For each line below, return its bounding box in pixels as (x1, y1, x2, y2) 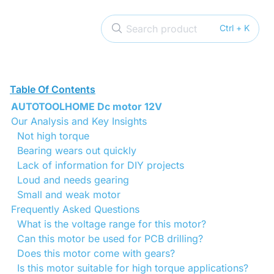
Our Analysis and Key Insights (11, 115, 147, 127)
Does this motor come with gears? (17, 247, 175, 259)
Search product (125, 23, 197, 35)
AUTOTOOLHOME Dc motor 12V (11, 100, 162, 113)
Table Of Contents (10, 83, 95, 95)
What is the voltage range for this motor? (17, 218, 206, 230)
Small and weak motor (17, 188, 120, 201)
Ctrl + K (220, 23, 250, 33)
